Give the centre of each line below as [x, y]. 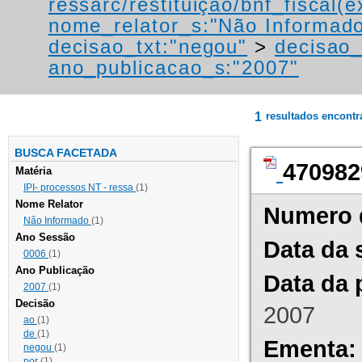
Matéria [34, 171]
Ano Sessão [45, 238]
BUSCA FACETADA [66, 153]
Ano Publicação [55, 271]
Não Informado [57, 221]
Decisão [35, 304]
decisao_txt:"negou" [148, 47]
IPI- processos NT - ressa [80, 188]
